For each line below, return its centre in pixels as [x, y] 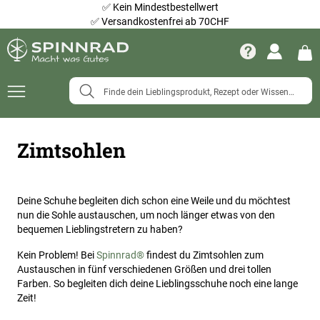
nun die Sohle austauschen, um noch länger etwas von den [146, 215]
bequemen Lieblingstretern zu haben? [101, 229]
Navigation [31, 58]
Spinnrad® [120, 255]
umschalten [32, 72]
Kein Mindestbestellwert [165, 7]
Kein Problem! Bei [57, 255]
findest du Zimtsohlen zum [204, 255]
